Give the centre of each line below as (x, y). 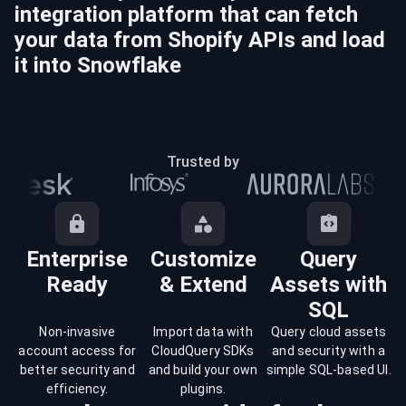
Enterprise (77, 259)
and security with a (329, 351)
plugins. (203, 389)
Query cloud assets (329, 332)
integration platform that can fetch (186, 14)
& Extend (203, 285)
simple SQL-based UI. (329, 370)
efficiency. (77, 389)
